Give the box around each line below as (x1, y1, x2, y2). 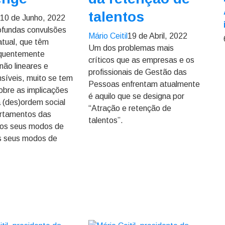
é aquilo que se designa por (88, 92, 184, 100)
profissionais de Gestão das (88, 68, 187, 76)
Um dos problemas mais (88, 44, 174, 52)
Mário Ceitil (88, 32, 128, 40)
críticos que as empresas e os (88, 56, 194, 64)
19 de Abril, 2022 (127, 32, 187, 40)
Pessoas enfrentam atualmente (88, 80, 200, 88)
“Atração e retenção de (88, 104, 171, 113)
